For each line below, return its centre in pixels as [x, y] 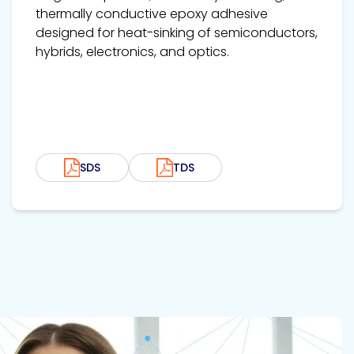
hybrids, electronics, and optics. [134, 52]
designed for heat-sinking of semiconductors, [177, 33]
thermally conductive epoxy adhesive [152, 14]
